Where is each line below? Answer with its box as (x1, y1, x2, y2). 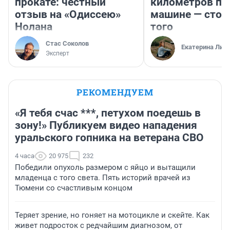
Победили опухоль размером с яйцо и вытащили (15, 163, 196, 172)
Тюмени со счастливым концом (15, 183, 132, 193)
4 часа (15, 152, 34, 160)
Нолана (15, 21, 52, 33)
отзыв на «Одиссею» (15, 8, 121, 21)
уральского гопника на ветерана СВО (15, 131, 204, 144)
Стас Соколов (46, 40, 89, 48)
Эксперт (46, 50, 69, 57)
